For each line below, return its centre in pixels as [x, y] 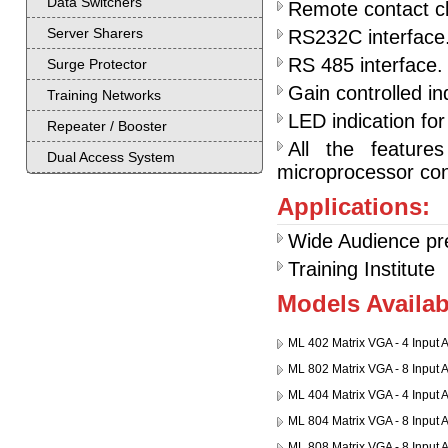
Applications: [353, 207]
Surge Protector [97, 64]
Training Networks [104, 95]
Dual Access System [111, 157]
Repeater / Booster [107, 126]
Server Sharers [95, 33]
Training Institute [361, 269]
